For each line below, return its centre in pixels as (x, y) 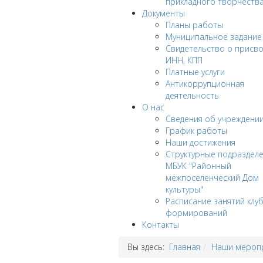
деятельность (192, 96)
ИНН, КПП (184, 60)
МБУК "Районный (198, 166)
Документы (163, 14)
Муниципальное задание (214, 37)
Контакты (161, 225)
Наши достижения (200, 143)
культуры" (184, 190)
